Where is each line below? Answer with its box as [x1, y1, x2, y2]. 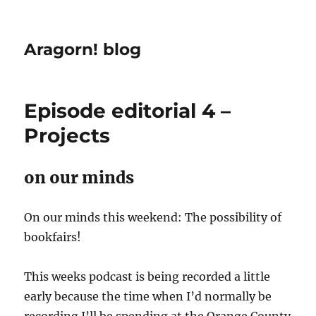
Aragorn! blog [24, 39, 142, 59]
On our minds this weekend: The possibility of [24, 210, 282, 224]
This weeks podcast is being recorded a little [24, 269, 271, 284]
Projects [24, 123, 111, 147]
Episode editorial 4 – [24, 99, 231, 123]
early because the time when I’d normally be [24, 289, 272, 303]
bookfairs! [24, 230, 82, 244]
